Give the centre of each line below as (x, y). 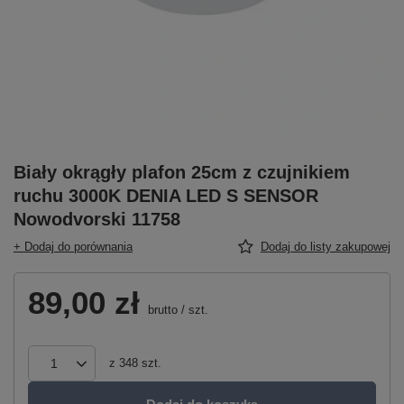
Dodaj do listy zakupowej (326, 247)
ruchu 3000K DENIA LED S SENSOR (166, 196)
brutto (161, 310)
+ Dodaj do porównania (73, 247)
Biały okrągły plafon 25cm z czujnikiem (182, 172)
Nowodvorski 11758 (97, 219)
